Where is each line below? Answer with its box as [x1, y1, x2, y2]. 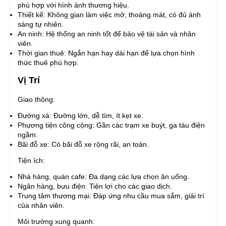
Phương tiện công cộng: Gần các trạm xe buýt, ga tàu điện [18, 121, 205, 129]
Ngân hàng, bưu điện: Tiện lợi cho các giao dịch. [18, 182, 172, 190]
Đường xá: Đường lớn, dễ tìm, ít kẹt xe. [18, 111, 143, 120]
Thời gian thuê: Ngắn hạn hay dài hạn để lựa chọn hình [18, 48, 195, 57]
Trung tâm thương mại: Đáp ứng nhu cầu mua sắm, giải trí [18, 191, 204, 200]
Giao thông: [18, 95, 55, 103]
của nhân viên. [18, 201, 65, 209]
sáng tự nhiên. [18, 20, 64, 28]
